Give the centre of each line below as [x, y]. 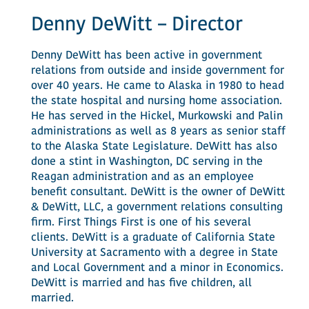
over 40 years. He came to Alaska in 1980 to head [157, 86]
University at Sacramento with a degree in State [154, 253]
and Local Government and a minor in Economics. [157, 268]
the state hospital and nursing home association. [156, 101]
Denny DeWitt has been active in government [146, 56]
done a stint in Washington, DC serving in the [147, 162]
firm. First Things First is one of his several [141, 223]
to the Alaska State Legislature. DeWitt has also [154, 147]
